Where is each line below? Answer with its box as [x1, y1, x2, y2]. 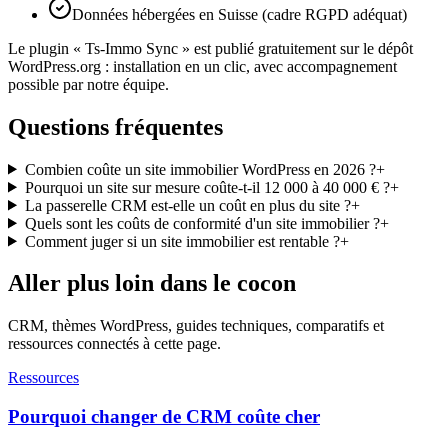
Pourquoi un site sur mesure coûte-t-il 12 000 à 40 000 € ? [24, 178, 390, 196]
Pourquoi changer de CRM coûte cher [8, 406, 320, 428]
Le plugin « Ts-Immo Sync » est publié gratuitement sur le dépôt [8, 39, 413, 57]
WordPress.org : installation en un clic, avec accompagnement [8, 57, 397, 75]
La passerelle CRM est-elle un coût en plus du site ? [24, 196, 351, 214]
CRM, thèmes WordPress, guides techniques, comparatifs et [8, 317, 384, 335]
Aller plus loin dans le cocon [8, 270, 296, 297]
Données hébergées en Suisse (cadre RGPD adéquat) [72, 5, 407, 23]
